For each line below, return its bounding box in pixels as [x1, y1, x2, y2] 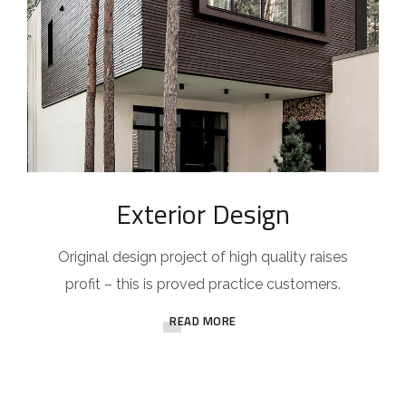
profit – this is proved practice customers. [65, 275, 341, 294]
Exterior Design [116, 193, 290, 236]
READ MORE [169, 312, 237, 331]
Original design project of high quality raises [58, 248, 348, 266]
